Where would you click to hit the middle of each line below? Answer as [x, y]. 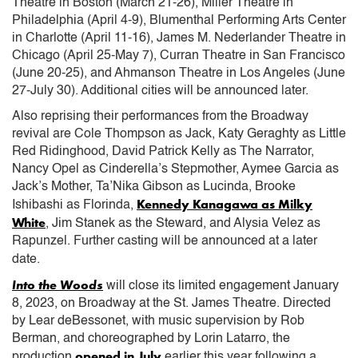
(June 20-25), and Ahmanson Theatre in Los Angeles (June [179, 73]
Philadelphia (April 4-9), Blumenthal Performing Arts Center [179, 20]
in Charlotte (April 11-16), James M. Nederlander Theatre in [179, 38]
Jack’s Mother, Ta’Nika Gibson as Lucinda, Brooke [154, 187]
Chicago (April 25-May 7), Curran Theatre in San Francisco [179, 56]
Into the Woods [58, 284]
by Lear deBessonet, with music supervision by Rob [158, 321]
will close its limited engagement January [221, 286]
